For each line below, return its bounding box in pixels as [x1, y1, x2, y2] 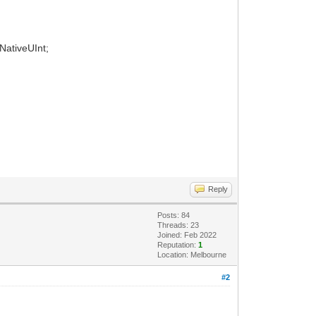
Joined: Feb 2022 [157, 230, 217, 239]
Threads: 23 [157, 220, 200, 229]
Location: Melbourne [157, 250, 227, 259]
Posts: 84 [157, 210, 190, 219]
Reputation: [157, 240, 199, 249]
